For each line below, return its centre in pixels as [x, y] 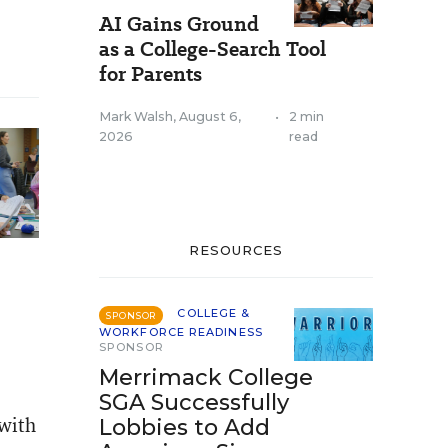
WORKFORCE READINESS [181, 332]
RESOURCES [236, 250]
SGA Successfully [194, 402]
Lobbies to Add [184, 427]
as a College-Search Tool [212, 49]
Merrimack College [206, 377]
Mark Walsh [136, 116]
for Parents [150, 74]
